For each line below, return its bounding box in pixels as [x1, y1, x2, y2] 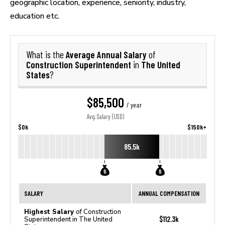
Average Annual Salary [66, 49, 149, 60]
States [26, 69, 50, 80]
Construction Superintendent [26, 59, 131, 70]
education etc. [10, 11, 59, 21]
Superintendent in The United [24, 215, 113, 223]
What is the [26, 49, 66, 60]
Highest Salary [24, 208, 76, 215]
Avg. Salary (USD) [87, 113, 124, 121]
